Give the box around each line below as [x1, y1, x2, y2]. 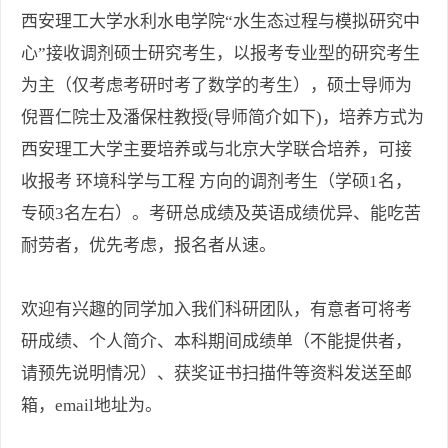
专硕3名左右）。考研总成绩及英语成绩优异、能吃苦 [21, 204, 421, 224]
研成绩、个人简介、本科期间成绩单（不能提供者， [21, 332, 412, 352]
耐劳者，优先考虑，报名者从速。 [21, 236, 276, 256]
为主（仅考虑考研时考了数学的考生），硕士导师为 [21, 76, 412, 96]
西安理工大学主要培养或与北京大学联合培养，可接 [21, 140, 412, 160]
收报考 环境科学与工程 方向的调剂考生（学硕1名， [21, 172, 412, 192]
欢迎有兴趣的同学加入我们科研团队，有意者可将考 [21, 300, 412, 320]
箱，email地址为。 [21, 396, 162, 416]
